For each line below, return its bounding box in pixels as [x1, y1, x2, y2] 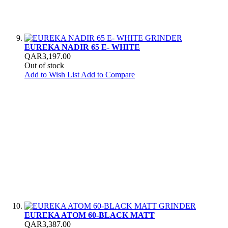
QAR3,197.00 [24, 51, 71, 61]
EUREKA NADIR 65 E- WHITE [24, 42, 140, 51]
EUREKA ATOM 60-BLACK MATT [24, 210, 155, 219]
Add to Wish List [24, 70, 79, 79]
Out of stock [24, 61, 64, 70]
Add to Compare [81, 70, 135, 79]
